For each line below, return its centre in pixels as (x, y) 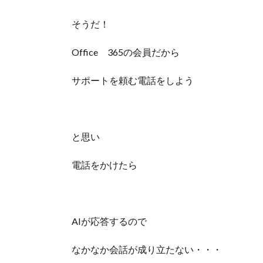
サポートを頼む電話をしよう (133, 80)
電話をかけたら (104, 165)
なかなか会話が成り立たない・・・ (147, 249)
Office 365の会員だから (126, 52)
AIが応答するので (109, 221)
